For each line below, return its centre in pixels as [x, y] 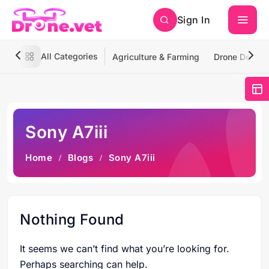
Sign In [193, 20]
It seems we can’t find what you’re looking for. [125, 249]
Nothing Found [72, 219]
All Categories [69, 56]
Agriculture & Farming [156, 57]
